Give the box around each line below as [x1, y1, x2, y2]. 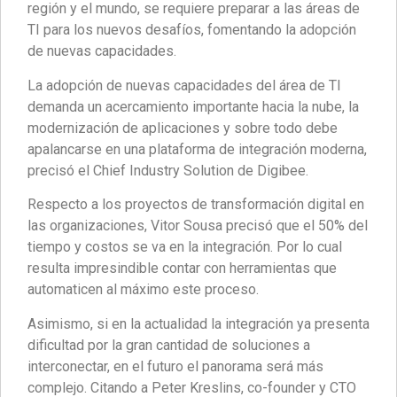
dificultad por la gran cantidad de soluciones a [27, 336, 310, 354]
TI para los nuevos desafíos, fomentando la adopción [27, 21, 356, 39]
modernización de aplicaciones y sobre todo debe [27, 119, 338, 136]
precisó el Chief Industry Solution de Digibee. [27, 161, 308, 179]
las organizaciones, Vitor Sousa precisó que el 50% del [27, 217, 368, 235]
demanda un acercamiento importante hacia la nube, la [27, 97, 359, 115]
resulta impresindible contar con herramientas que [27, 260, 337, 277]
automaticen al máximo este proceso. [27, 281, 259, 299]
